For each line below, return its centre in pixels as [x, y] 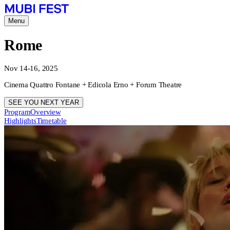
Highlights [20, 121]
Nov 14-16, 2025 [31, 69]
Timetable [51, 121]
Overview [46, 112]
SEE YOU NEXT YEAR [44, 103]
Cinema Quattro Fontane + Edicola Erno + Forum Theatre [93, 85]
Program [17, 112]
